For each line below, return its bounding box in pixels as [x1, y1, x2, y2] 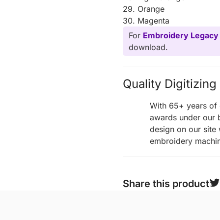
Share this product [123, 177, 210, 190]
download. [129, 42, 168, 52]
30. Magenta [123, 15, 170, 26]
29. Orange [123, 3, 165, 14]
